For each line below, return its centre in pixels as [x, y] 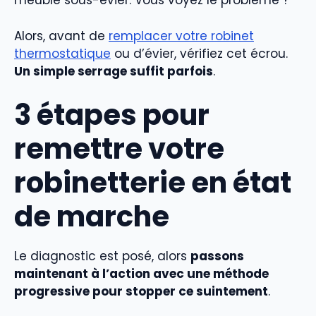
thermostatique [62, 53]
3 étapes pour [112, 115]
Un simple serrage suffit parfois [114, 71]
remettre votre [119, 149]
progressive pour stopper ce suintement [141, 291]
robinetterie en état [153, 183]
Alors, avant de [61, 36]
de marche [92, 217]
